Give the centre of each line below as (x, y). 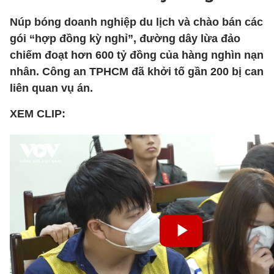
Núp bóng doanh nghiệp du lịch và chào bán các (136, 22)
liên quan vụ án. (51, 88)
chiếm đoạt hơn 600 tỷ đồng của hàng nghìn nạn (137, 55)
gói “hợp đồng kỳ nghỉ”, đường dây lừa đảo (125, 39)
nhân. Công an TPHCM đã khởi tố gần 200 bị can (137, 72)
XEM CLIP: (38, 114)
